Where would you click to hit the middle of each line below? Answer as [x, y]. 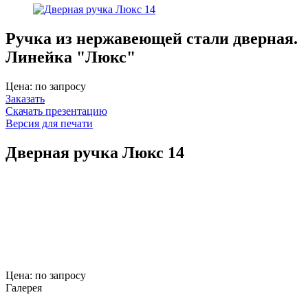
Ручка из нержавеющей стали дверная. [152, 38]
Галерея [24, 287]
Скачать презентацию [56, 111]
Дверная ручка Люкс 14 [95, 152]
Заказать [25, 98]
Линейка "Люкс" [70, 57]
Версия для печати [49, 123]
